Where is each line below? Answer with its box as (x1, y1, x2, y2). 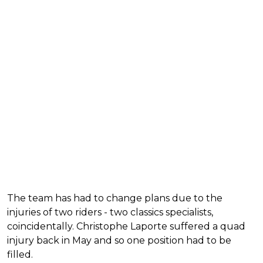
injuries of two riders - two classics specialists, (7, 206, 213, 218)
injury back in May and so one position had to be (7, 234, 231, 246)
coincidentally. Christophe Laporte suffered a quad (7, 220, 245, 232)
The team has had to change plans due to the (7, 192, 222, 204)
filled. (7, 248, 33, 260)
